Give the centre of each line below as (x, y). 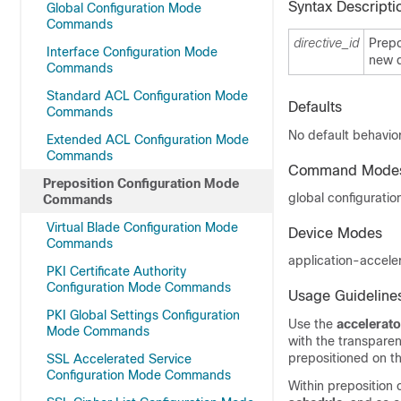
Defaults (315, 107)
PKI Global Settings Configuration (143, 315)
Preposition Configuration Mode (141, 183)
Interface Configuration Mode (132, 52)
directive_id (326, 43)
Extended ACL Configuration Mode (148, 140)
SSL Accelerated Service (119, 359)
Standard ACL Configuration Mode (147, 96)
